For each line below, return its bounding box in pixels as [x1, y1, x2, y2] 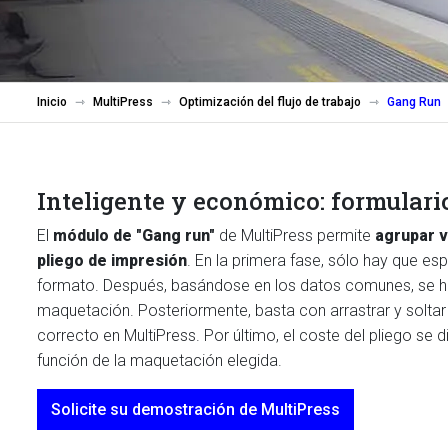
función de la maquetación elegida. [37, 351, 282, 370]
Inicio [37, 95, 67, 109]
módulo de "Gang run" [53, 226, 215, 245]
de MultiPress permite [215, 226, 375, 245]
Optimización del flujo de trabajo [179, 95, 361, 109]
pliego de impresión [37, 251, 187, 270]
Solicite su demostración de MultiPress [51, 400, 340, 419]
